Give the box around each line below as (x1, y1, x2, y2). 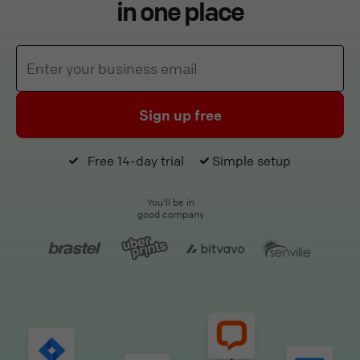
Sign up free (138, 106, 222, 125)
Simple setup (209, 153, 291, 170)
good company (137, 208, 204, 221)
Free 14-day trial (84, 153, 184, 170)
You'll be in (146, 196, 194, 209)
